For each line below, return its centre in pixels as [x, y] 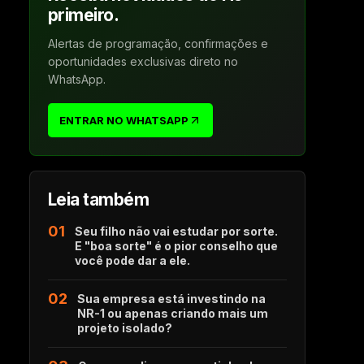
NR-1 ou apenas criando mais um [173, 313]
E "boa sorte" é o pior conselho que [176, 246]
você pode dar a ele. [132, 260]
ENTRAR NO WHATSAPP [124, 120]
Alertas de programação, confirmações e [158, 43]
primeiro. [84, 15]
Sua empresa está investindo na [171, 299]
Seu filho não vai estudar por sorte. [176, 231]
